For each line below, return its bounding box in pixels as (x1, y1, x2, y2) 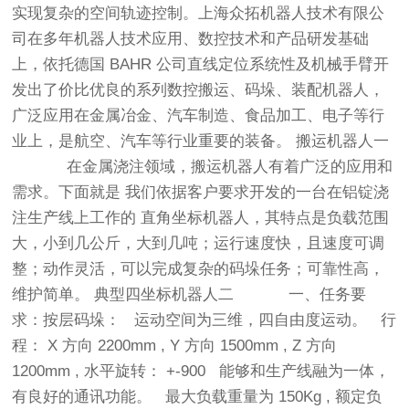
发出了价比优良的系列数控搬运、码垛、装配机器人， (12, 81, 385, 100)
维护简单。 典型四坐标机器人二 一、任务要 (12, 286, 367, 304)
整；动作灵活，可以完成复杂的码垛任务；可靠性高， (12, 260, 385, 278)
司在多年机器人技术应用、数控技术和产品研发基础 (12, 30, 370, 48)
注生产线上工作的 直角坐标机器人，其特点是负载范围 (12, 209, 390, 227)
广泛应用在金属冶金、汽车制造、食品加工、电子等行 (12, 107, 385, 125)
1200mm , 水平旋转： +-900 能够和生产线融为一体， (12, 362, 391, 381)
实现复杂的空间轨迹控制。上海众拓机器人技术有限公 (12, 5, 385, 23)
